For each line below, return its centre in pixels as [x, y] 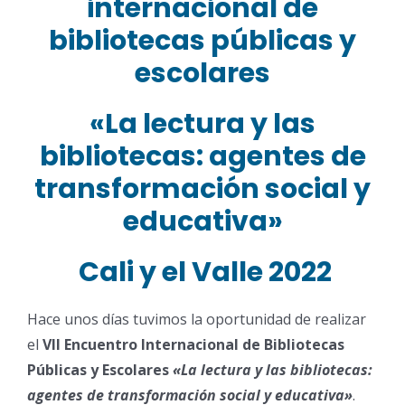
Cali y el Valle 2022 [202, 272]
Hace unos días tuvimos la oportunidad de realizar [196, 319]
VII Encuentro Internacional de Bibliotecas [193, 344]
